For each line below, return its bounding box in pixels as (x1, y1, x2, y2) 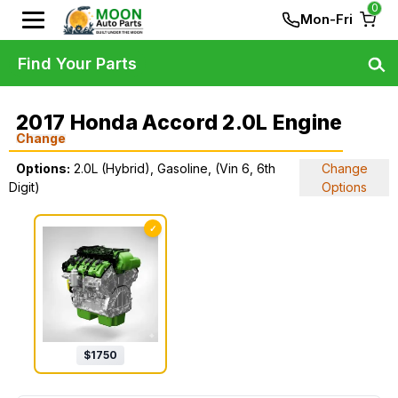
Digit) (9, 179, 40, 195)
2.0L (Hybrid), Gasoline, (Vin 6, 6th (74, 161, 275, 176)
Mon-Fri (300, 11, 353, 28)
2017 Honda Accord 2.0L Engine (16, 110, 343, 135)
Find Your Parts (18, 53, 137, 73)
